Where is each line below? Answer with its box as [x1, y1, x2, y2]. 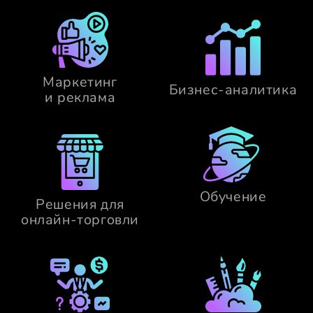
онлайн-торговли [21, 210, 139, 230]
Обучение [199, 187, 267, 207]
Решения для [36, 195, 124, 214]
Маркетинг [43, 73, 117, 92]
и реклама [44, 88, 116, 108]
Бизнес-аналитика [168, 80, 298, 100]
